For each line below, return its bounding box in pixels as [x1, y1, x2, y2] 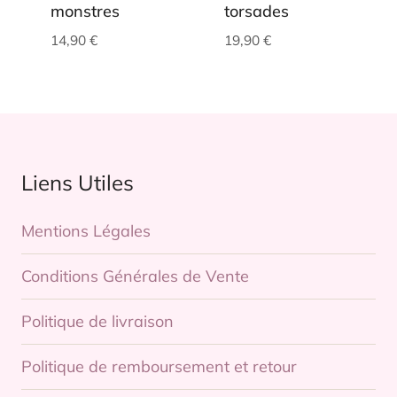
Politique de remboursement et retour [21, 356, 297, 378]
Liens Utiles [21, 169, 134, 197]
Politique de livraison [21, 311, 174, 332]
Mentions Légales [21, 221, 151, 242]
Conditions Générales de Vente [21, 266, 249, 287]
